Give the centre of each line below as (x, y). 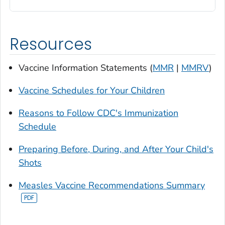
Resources (51, 44)
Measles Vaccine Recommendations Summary (112, 186)
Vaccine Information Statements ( (86, 68)
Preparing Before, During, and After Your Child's (116, 149)
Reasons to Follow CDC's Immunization (98, 113)
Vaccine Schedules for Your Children (92, 91)
